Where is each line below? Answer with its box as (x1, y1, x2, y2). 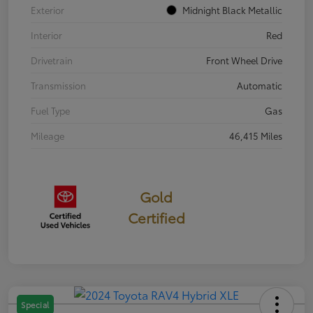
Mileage (31, 129, 64, 142)
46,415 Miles (229, 129, 282, 142)
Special (21, 298, 50, 310)
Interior (31, 28, 62, 41)
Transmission (31, 78, 86, 92)
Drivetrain (31, 53, 73, 66)
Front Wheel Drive (206, 53, 282, 66)
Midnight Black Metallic (182, 3, 282, 16)
